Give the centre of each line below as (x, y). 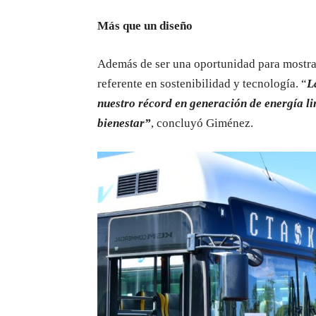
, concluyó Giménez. (202, 123)
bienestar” (124, 123)
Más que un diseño (145, 26)
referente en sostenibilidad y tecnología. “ (202, 84)
